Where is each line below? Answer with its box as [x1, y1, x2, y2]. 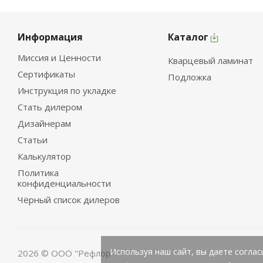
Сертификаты [18, 68, 75, 80]
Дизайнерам [18, 117, 71, 129]
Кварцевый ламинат [167, 54, 253, 66]
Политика [18, 166, 59, 178]
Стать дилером [18, 100, 82, 113]
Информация [18, 30, 83, 43]
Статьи [18, 133, 48, 146]
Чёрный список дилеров [18, 193, 120, 205]
